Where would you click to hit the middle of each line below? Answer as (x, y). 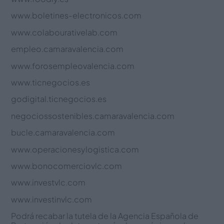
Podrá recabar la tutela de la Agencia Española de (105, 216)
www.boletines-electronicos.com (76, 15)
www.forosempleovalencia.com (73, 65)
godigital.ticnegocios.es (59, 99)
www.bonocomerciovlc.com (67, 165)
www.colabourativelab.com (64, 32)
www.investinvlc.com (52, 199)
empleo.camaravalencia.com (67, 49)
